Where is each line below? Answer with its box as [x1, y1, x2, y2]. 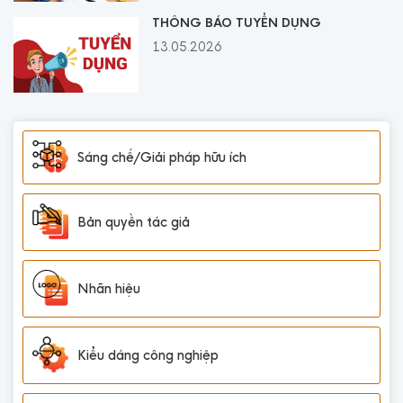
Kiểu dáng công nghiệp [77, 346, 219, 363]
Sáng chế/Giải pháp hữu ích [77, 149, 246, 166]
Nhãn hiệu [77, 280, 140, 297]
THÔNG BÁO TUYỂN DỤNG [152, 15, 322, 31]
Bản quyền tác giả [77, 214, 190, 231]
